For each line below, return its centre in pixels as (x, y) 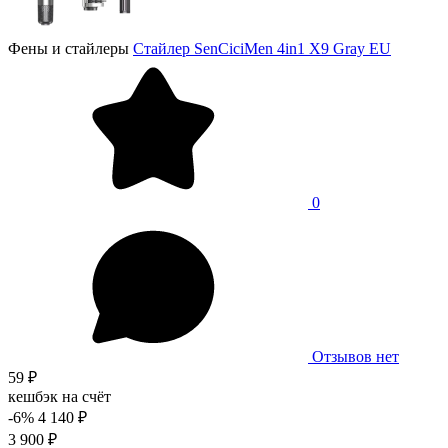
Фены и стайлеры (68, 48)
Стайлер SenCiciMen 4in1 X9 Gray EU (262, 48)
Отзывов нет (355, 356)
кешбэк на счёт (59, 396)
